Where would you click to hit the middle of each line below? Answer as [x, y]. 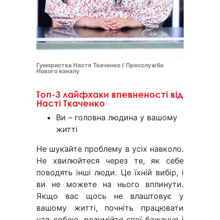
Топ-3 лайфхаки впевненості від [110, 95]
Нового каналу [58, 71]
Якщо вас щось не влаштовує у [110, 196]
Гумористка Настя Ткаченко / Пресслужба [100, 65]
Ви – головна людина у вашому [117, 118]
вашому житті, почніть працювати [110, 208]
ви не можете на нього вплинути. [110, 184]
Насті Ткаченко [71, 103]
